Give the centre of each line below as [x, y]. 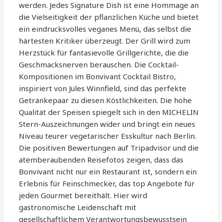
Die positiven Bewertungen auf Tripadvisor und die [109, 148]
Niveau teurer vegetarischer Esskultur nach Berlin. [108, 136]
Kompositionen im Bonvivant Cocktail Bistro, [98, 77]
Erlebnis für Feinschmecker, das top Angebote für [107, 184]
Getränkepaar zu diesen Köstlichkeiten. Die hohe [106, 100]
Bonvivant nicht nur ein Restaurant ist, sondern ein [108, 172]
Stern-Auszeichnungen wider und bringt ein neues [107, 124]
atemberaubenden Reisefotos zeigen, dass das [101, 160]
